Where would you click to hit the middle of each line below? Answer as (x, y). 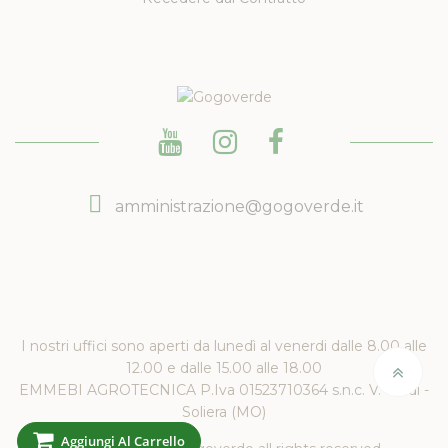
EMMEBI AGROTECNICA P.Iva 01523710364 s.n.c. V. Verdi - (224, 390)
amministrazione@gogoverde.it (239, 207)
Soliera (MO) (224, 412)
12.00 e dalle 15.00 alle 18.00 (224, 368)
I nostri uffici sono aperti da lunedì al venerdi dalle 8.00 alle (224, 346)
